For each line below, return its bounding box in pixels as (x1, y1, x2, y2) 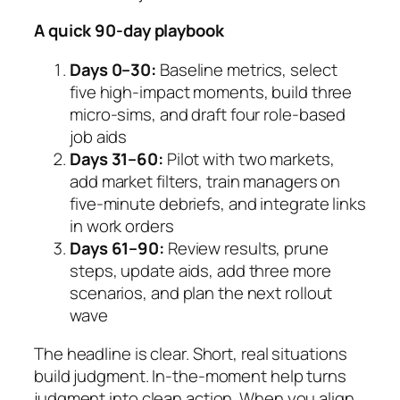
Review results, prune (163, 236, 329, 260)
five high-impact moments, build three (70, 79, 353, 104)
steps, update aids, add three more (70, 258, 331, 282)
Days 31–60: (70, 146, 163, 171)
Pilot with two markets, (162, 146, 335, 171)
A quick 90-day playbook (34, 19, 224, 43)
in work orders (70, 213, 174, 237)
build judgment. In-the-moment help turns (34, 364, 346, 388)
